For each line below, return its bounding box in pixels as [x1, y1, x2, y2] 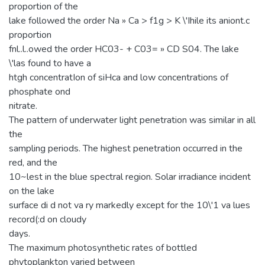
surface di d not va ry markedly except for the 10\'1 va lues [9, 198, 250, 212]
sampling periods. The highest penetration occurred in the [9, 141, 243, 155]
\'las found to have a [9, 56, 91, 70]
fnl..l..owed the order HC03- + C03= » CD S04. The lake [9, 42, 239, 56]
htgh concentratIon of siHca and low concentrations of [9, 70, 228, 84]
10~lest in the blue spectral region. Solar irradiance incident [9, 170, 251, 183]
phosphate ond [9, 85, 70, 98]
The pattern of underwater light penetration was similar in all [9, 113, 256, 127]
